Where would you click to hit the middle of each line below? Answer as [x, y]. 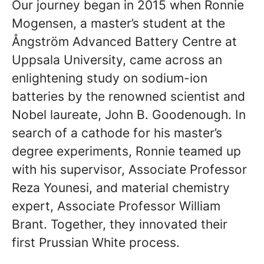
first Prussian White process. [96, 242]
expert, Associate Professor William [116, 206]
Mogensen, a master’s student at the [118, 23]
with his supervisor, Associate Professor [129, 169]
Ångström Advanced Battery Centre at [124, 42]
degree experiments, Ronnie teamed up [126, 151]
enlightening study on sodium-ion [110, 78]
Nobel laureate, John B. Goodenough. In [129, 115]
